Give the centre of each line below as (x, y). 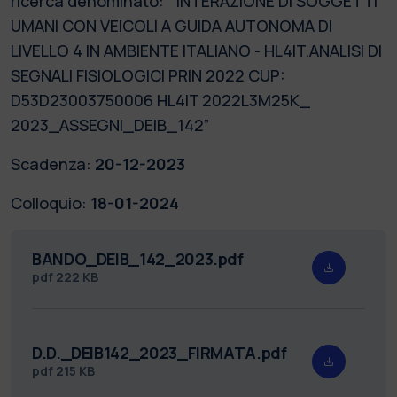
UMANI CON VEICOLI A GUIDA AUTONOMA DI (171, 25)
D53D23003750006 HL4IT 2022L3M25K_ (160, 100)
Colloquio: (49, 202)
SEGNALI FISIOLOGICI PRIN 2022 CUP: (148, 75)
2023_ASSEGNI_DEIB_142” (110, 125)
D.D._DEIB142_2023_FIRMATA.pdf (160, 352)
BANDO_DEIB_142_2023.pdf (138, 258)
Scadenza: (51, 163)
